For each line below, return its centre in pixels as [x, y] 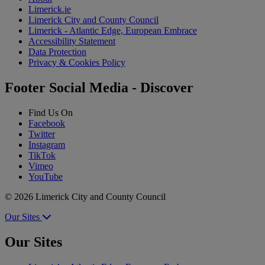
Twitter [42, 134]
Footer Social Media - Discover [99, 88]
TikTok [42, 156]
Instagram [47, 145]
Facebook [47, 124]
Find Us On [51, 113]
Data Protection [57, 52]
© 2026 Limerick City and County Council [85, 197]
